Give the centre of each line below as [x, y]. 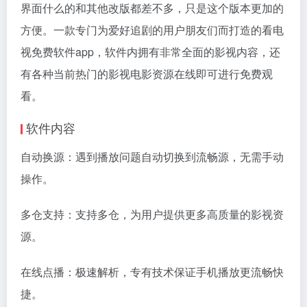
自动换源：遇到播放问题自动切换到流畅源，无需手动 [152, 157]
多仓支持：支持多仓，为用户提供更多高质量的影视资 [152, 214]
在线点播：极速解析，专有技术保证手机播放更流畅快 [152, 272]
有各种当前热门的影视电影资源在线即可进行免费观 [147, 74]
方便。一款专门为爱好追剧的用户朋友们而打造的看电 [152, 30]
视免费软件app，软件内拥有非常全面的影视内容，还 [150, 52]
